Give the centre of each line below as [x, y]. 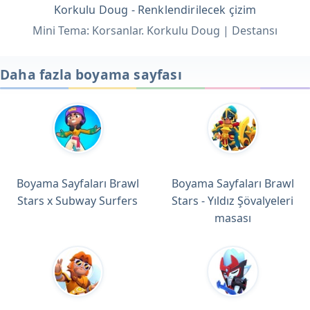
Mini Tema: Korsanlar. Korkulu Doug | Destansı [155, 31]
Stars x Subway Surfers [77, 201]
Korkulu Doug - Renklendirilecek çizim [155, 10]
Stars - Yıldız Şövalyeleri [232, 201]
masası [232, 218]
